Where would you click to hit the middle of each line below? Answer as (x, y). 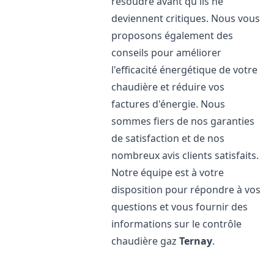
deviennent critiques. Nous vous (186, 18)
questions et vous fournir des (180, 207)
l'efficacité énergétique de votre (185, 70)
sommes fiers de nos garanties (183, 121)
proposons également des (172, 35)
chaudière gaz (146, 241)
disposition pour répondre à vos (186, 190)
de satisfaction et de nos (168, 138)
